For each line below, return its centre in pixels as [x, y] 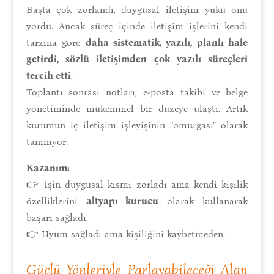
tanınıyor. [47, 141]
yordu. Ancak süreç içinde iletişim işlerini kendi [137, 26]
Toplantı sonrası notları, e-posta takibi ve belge [137, 92]
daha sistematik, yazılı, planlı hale [167, 42]
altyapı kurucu [122, 201]
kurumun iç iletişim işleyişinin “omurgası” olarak [137, 125]
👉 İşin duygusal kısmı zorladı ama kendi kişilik [137, 184]
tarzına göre [56, 42]
